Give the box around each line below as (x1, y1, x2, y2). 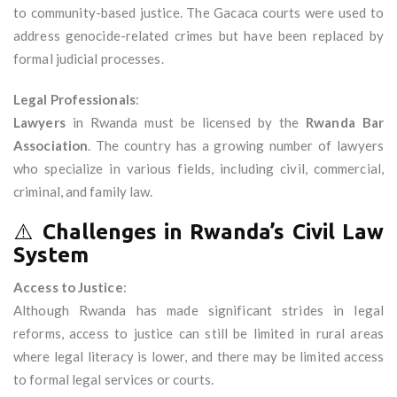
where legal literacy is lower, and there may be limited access (13, 348, 384, 365)
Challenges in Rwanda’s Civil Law (42, 220, 385, 245)
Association (13, 137, 89, 154)
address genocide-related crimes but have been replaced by (13, 27, 384, 44)
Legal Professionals (13, 91, 136, 108)
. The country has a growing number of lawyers (88, 137, 384, 154)
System (13, 243, 89, 268)
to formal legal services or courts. (13, 371, 214, 388)
